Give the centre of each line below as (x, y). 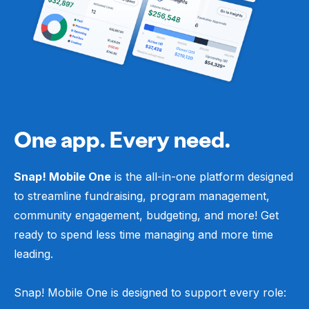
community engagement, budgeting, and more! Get (146, 216)
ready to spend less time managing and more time (143, 235)
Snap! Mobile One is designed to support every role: (150, 293)
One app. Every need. (122, 139)
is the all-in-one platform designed (202, 177)
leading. (33, 254)
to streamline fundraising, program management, (142, 196)
